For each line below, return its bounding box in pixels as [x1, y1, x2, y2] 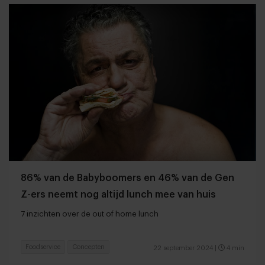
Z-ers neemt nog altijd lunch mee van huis [21, 189, 216, 199]
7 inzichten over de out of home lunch [21, 209, 159, 218]
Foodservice [25, 243, 60, 250]
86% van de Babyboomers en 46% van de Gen [21, 173, 234, 183]
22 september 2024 [153, 244, 213, 251]
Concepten [72, 243, 105, 250]
